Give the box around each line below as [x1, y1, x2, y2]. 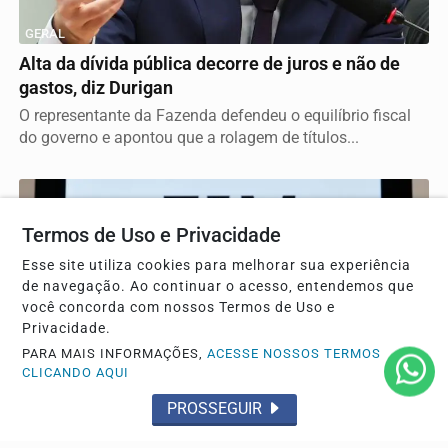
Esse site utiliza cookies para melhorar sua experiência [22, 257, 412, 274]
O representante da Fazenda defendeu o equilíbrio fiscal [19, 106, 411, 126]
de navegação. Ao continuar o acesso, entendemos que [22, 278, 415, 295]
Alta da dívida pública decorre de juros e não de [19, 54, 400, 75]
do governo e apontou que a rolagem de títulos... [19, 128, 359, 148]
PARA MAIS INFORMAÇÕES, [22, 346, 208, 361]
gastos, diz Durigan [19, 78, 173, 99]
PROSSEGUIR [166, 399, 266, 418]
